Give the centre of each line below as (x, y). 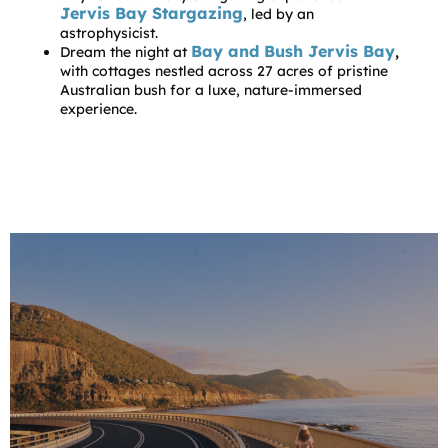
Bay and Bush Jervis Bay (293, 51)
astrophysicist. (109, 33)
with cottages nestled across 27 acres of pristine (224, 71)
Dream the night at (125, 52)
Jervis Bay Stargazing (151, 13)
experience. (98, 109)
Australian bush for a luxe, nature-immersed (211, 90)
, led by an (278, 14)
